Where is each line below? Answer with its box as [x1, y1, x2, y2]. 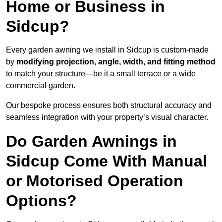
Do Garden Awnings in [6, 132, 177, 151]
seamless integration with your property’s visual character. [6, 113, 208, 122]
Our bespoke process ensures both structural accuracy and [6, 101, 212, 110]
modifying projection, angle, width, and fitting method [16, 57, 216, 66]
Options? [6, 192, 77, 210]
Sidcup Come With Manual [6, 152, 207, 170]
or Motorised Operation [6, 172, 183, 190]
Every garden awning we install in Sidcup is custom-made [6, 46, 209, 55]
